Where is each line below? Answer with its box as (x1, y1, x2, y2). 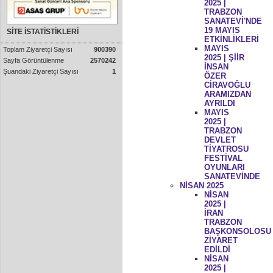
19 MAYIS (204, 25, 240, 35)
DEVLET (204, 135, 236, 144)
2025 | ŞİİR (204, 52, 244, 62)
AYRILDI (204, 98, 235, 108)
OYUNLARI (204, 162, 245, 172)
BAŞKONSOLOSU (204, 226, 271, 236)
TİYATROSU (204, 144, 249, 154)
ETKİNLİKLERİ (204, 34, 259, 44)
